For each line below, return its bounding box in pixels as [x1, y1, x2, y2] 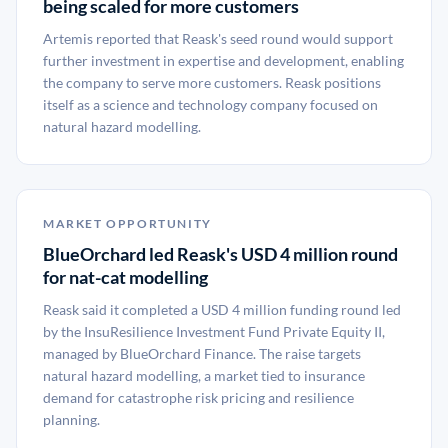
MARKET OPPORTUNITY [43, 216, 212, 231]
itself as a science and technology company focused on [43, 96, 378, 113]
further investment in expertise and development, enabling [43, 52, 404, 69]
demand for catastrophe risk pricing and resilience [43, 389, 354, 406]
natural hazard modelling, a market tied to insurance [43, 367, 365, 384]
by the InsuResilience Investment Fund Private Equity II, [43, 323, 385, 340]
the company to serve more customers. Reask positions [43, 74, 381, 91]
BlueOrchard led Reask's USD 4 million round [43, 243, 398, 265]
